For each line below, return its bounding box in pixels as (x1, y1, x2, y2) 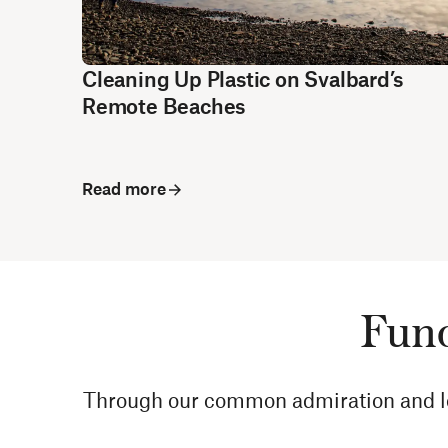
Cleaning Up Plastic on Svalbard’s (82, 66, 403, 91)
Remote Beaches (82, 93, 246, 118)
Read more (82, 178, 166, 198)
